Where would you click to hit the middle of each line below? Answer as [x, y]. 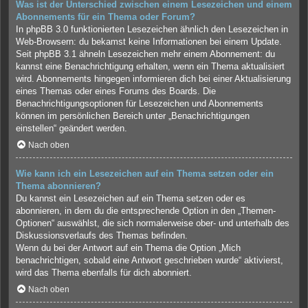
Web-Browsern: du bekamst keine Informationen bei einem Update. [149, 42]
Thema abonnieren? [58, 186]
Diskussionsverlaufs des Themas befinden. [102, 236]
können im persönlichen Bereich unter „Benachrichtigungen [133, 116]
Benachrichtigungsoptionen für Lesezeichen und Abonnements [140, 104]
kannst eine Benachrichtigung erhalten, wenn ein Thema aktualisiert [150, 67]
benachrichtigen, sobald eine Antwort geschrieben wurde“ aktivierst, [150, 261]
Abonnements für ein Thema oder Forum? [106, 17]
